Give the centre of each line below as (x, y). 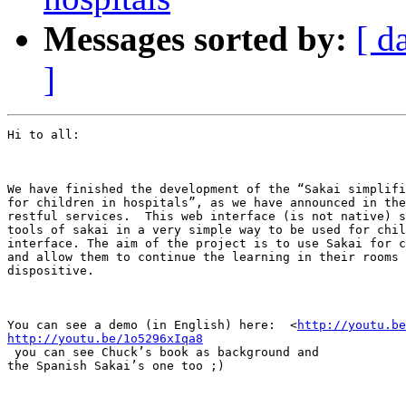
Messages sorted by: (195, 39)
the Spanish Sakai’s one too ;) (116, 366)
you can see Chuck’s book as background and (163, 353)
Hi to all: (43, 135)
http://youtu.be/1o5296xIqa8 (105, 339)
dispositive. (54, 271)
